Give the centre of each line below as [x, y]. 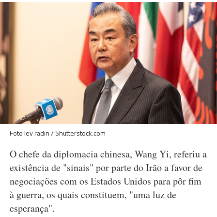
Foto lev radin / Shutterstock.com [58, 133]
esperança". [32, 208]
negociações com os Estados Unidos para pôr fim [106, 181]
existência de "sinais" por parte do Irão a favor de [106, 167]
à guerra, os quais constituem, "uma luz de [93, 194]
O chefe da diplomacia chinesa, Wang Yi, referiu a [108, 154]
